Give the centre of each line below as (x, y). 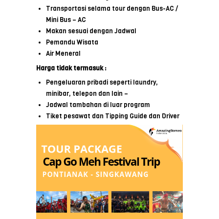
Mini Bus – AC (66, 20)
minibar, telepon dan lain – (87, 93)
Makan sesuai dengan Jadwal (91, 31)
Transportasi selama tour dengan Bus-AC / (112, 8)
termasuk (88, 68)
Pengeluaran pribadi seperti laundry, (102, 82)
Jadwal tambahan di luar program (98, 105)
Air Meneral (63, 53)
